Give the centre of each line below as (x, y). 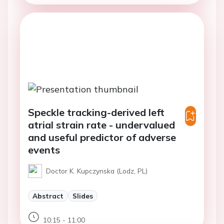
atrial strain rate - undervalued (101, 125)
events (44, 150)
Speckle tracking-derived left (96, 112)
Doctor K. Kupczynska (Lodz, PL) (97, 171)
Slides (83, 196)
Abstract (48, 196)
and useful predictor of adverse (102, 137)
